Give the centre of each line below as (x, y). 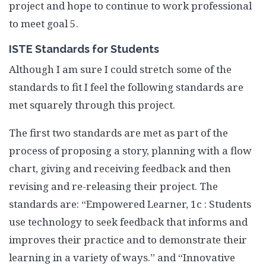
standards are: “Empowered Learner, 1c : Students (130, 204)
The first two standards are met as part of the (118, 133)
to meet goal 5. (44, 23)
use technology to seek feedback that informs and (128, 222)
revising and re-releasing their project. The (113, 186)
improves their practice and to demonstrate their (128, 240)
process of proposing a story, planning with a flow (130, 151)
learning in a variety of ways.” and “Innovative (122, 257)
